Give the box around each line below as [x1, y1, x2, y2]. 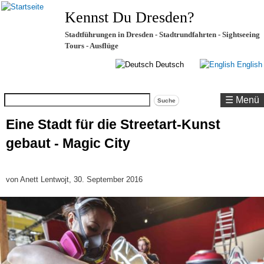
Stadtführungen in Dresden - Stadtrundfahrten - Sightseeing [65, 30, 260, 39]
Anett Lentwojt [20, 175, 69, 184]
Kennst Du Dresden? [65, 9, 194, 26]
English [234, 60, 262, 69]
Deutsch [153, 60, 184, 69]
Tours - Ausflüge [65, 41, 118, 50]
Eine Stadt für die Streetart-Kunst [6, 117, 220, 132]
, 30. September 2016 [69, 175, 143, 184]
